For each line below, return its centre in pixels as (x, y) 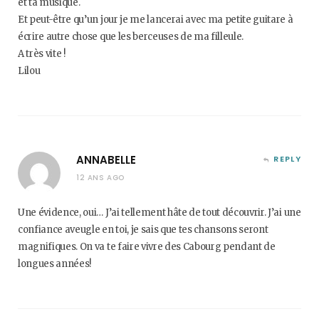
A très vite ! (42, 54)
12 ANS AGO (100, 178)
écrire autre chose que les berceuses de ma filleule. (131, 37)
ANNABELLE (106, 160)
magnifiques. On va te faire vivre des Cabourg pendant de (147, 247)
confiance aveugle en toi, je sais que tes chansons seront (143, 230)
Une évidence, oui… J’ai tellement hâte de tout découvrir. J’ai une (159, 213)
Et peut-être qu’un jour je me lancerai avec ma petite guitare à (156, 20)
